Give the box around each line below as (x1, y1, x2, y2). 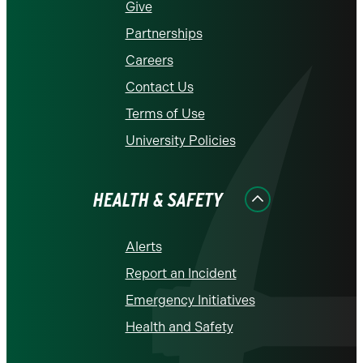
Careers (125, 53, 173, 68)
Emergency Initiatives (125, 293, 255, 308)
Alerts (125, 239, 162, 254)
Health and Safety (125, 319, 233, 335)
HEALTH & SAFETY (92, 188, 223, 211)
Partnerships (125, 26, 203, 41)
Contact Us (125, 79, 194, 95)
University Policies (125, 133, 236, 148)
